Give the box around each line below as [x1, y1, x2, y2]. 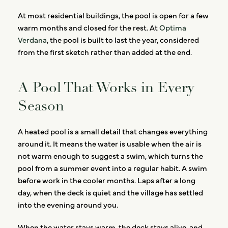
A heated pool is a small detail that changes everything [18, 126, 208, 137]
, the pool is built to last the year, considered [47, 34, 199, 45]
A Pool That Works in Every [18, 79, 194, 97]
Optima [159, 22, 186, 33]
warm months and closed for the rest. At [18, 22, 159, 33]
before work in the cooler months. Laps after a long [18, 175, 195, 186]
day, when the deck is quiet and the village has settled [18, 187, 203, 198]
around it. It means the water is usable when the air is [18, 138, 202, 149]
